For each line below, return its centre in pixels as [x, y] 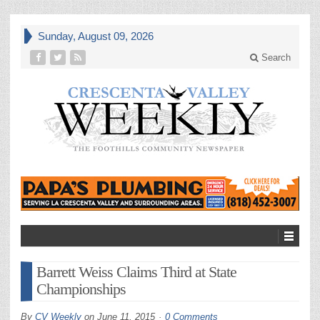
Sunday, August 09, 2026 [96, 36]
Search [275, 57]
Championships [81, 289]
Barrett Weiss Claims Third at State [136, 272]
